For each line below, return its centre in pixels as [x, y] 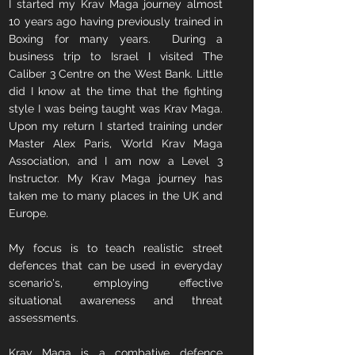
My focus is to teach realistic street [116, 248]
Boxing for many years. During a [116, 39]
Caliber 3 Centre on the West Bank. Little [116, 74]
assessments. [44, 318]
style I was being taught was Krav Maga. [116, 109]
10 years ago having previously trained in [116, 21]
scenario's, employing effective [116, 283]
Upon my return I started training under [116, 126]
